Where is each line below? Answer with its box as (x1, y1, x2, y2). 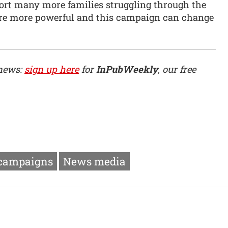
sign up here (24, 63, 79, 75)
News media (63, 154, 126, 169)
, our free (158, 63, 196, 75)
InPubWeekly (96, 63, 158, 75)
